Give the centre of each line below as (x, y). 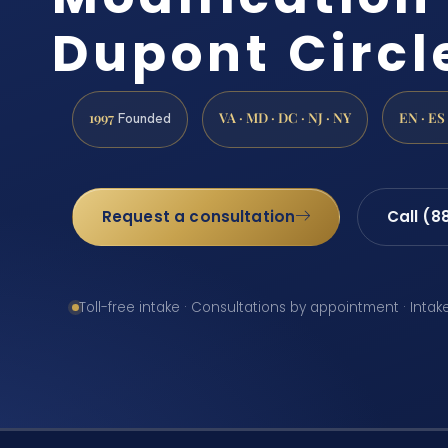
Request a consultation (198, 217)
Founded (142, 118)
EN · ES (422, 117)
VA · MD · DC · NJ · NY (285, 117)
